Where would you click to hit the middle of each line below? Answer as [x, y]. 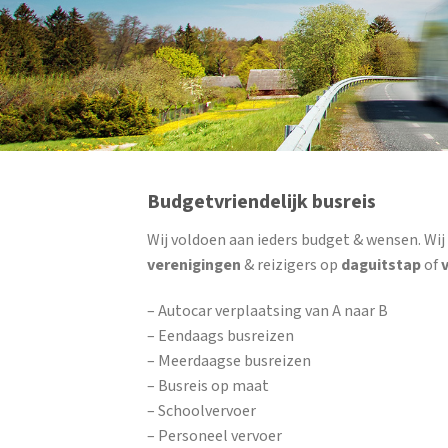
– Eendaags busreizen [220, 336]
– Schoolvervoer [201, 411]
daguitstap [381, 266]
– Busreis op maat [208, 386]
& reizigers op [291, 266]
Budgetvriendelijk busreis [261, 202]
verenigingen [194, 266]
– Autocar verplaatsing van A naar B [267, 311]
